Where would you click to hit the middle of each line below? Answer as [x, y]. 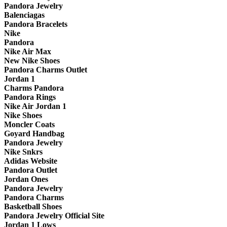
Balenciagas [24, 15]
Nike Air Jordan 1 [35, 106]
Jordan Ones [26, 179]
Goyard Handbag [34, 134]
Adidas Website [31, 161]
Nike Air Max [28, 52]
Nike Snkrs [23, 152]
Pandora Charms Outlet [46, 70]
